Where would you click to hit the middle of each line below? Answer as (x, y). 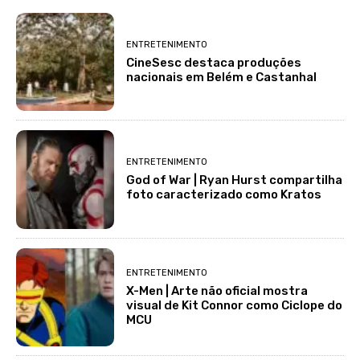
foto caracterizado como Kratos (224, 195)
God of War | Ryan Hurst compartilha (235, 180)
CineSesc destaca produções (214, 62)
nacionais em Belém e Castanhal (222, 77)
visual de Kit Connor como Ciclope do (235, 305)
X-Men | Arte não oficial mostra (217, 290)
